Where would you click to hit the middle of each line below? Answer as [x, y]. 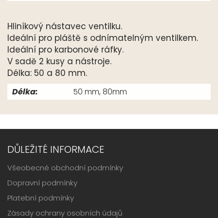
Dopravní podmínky [42, 183]
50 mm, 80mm [100, 91]
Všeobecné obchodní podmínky [65, 168]
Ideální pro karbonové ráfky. [65, 49]
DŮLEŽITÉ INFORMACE [56, 150]
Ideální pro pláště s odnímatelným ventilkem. [103, 38]
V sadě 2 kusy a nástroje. [59, 61]
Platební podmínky [41, 198]
